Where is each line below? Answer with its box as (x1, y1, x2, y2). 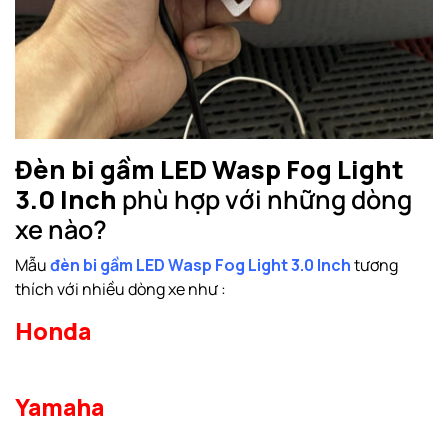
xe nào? (15, 211, 107, 247)
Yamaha (15, 390, 104, 423)
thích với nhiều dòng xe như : (15, 277, 226, 300)
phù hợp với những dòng (122, 181, 412, 217)
